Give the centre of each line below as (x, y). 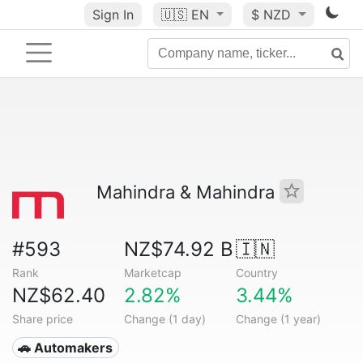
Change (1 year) (278, 319)
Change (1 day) (164, 319)
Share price (43, 319)
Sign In (113, 15)
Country (256, 273)
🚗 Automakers (66, 348)
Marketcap (152, 273)
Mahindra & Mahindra (188, 192)
